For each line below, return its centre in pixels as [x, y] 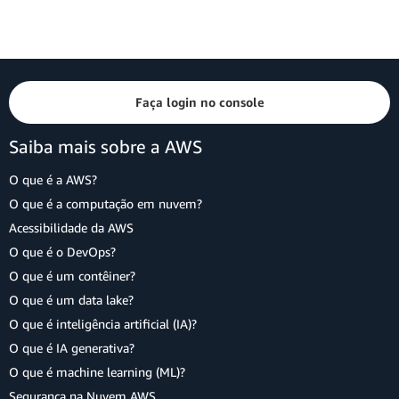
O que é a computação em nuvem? [106, 204]
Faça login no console [199, 102]
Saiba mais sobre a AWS [106, 147]
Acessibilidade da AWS [71, 228]
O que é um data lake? [71, 300]
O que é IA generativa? [72, 348]
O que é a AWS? [53, 179]
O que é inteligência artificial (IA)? [103, 324]
